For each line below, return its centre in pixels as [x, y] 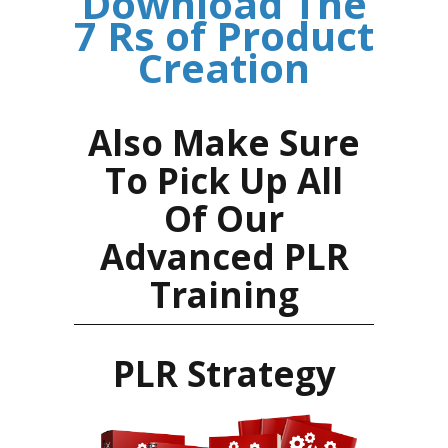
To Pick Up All [224, 181]
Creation [224, 67]
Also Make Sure [224, 143]
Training [224, 295]
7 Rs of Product [224, 35]
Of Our [224, 219]
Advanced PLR [224, 257]
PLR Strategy [224, 374]
